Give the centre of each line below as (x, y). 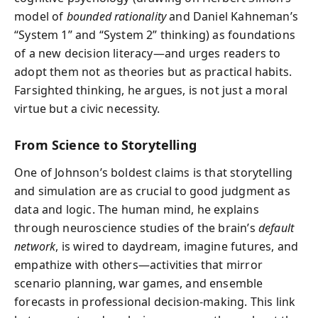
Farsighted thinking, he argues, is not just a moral (151, 90)
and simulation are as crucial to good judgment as (152, 191)
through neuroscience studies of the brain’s (136, 227)
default (276, 227)
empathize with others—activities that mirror (138, 264)
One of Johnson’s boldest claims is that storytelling (154, 172)
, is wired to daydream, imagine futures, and (177, 246)
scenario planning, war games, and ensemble (139, 283)
